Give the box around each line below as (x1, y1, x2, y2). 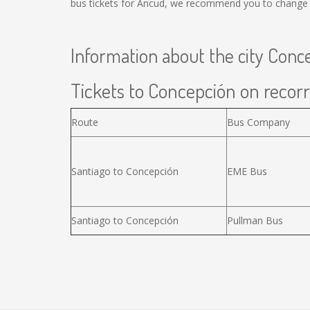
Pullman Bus (227, 214, 283, 227)
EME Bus (227, 165, 267, 178)
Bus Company (227, 116, 290, 129)
